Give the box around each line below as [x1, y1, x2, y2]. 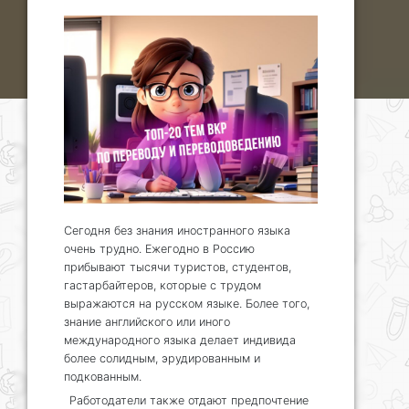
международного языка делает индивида [64, 332, 296, 347]
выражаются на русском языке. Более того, [64, 296, 309, 310]
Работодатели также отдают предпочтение [69, 393, 309, 407]
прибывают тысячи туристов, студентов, [64, 259, 291, 274]
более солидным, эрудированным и [64, 351, 260, 365]
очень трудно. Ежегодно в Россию [64, 241, 255, 256]
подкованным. [64, 369, 142, 383]
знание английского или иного [64, 314, 230, 329]
